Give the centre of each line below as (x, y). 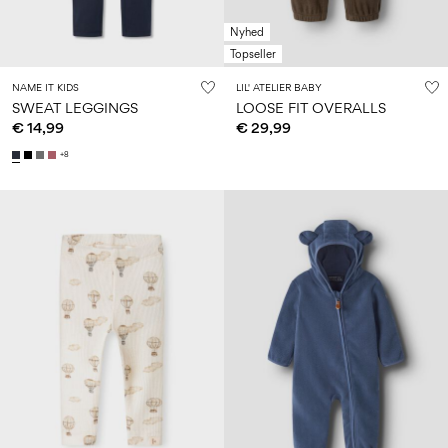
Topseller (252, 53)
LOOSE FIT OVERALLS (310, 107)
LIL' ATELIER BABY (278, 86)
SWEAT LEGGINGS (75, 107)
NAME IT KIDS (45, 86)
